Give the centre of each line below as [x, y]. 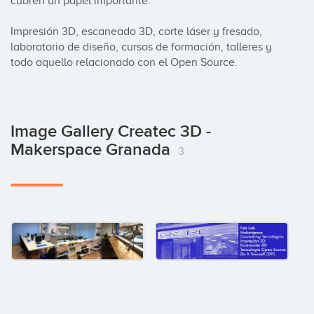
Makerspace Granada [93, 150]
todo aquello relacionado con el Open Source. [124, 62]
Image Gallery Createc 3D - [111, 131]
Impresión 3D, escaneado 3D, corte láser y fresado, [136, 32]
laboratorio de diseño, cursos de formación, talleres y [141, 47]
